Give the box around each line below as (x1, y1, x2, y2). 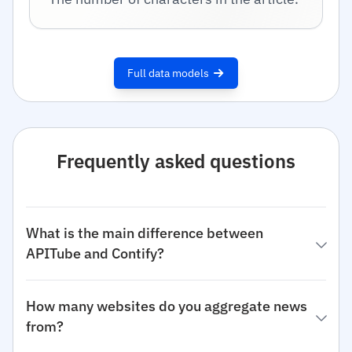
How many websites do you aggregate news (26, 297, 307, 315)
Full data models (127, 65, 209, 80)
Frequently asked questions (57, 148, 295, 174)
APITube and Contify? (26, 244, 164, 262)
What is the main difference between (26, 224, 263, 242)
